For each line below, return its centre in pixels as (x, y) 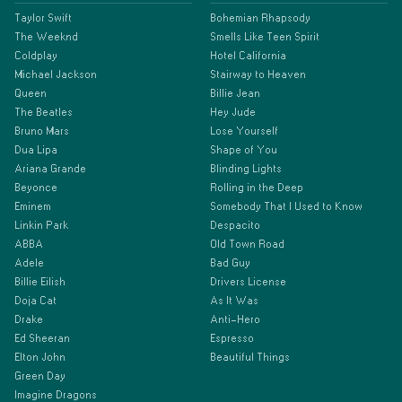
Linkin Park (41, 225)
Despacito (235, 225)
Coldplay (36, 56)
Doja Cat (35, 301)
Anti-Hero (235, 319)
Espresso (232, 338)
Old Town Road (247, 244)
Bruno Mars (42, 131)
